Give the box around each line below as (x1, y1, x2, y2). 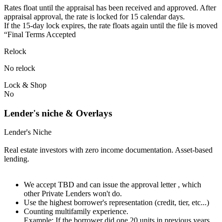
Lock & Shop (4, 80, 47, 89)
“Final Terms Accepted (4, 30, 76, 39)
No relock (4, 63, 35, 72)
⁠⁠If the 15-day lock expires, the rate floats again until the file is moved (4, 21, 218, 30)
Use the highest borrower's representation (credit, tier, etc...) (24, 198, 209, 207)
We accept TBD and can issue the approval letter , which (24, 180, 201, 189)
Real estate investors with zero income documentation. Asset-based (4, 146, 213, 155)
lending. (4, 155, 29, 164)
